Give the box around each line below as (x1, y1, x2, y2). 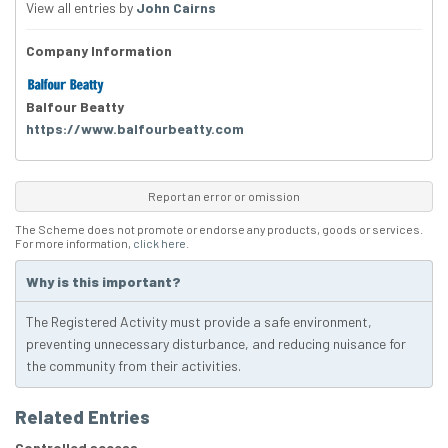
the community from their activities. (26, 356, 241, 374)
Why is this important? (26, 272, 181, 290)
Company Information (26, 42, 172, 60)
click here (133, 235, 186, 250)
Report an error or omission (148, 188, 300, 203)
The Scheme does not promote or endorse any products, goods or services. (15, 221, 423, 236)
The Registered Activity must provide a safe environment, (26, 312, 372, 330)
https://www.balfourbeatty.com (26, 119, 244, 137)
